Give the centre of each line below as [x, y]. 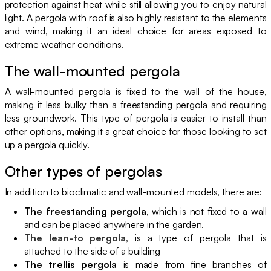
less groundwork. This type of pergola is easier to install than [135, 118]
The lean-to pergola [75, 237]
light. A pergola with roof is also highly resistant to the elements [135, 17]
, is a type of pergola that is [196, 237]
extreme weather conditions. [64, 44]
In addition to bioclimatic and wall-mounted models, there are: [133, 191]
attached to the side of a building [92, 251]
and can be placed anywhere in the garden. [114, 224]
